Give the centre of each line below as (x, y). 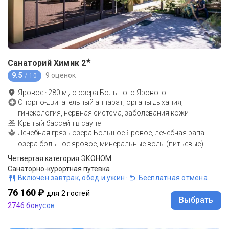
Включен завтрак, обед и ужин (71, 178)
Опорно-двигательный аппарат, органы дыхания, (100, 102)
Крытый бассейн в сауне (59, 123)
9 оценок (60, 75)
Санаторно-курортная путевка (59, 168)
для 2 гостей (68, 193)
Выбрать (196, 200)
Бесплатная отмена (173, 178)
